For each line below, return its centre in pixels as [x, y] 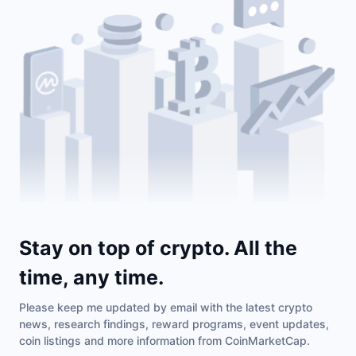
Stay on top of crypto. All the [158, 248]
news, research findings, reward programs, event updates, [174, 323]
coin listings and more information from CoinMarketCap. [164, 340]
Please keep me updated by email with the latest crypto [166, 307]
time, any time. [91, 277]
